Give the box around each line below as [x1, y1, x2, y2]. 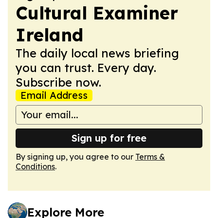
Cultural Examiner [16, 1, 178, 24]
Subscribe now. [16, 74, 101, 90]
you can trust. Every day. [16, 60, 156, 75]
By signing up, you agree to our [16, 151, 135, 162]
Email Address [20, 89, 88, 101]
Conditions [16, 161, 55, 171]
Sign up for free [72, 131, 146, 144]
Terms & [135, 151, 165, 162]
